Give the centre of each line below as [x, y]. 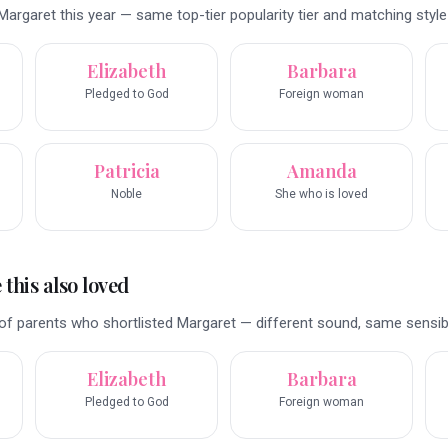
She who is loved [321, 194]
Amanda [321, 171]
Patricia [126, 171]
